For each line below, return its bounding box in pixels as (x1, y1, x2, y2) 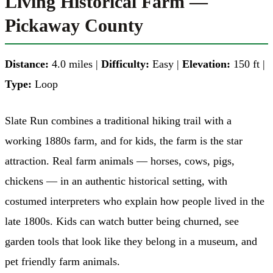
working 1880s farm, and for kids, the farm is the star (5, 134, 243, 147)
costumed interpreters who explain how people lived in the (5, 194, 264, 207)
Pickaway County (5, 15, 143, 35)
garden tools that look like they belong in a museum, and (5, 235, 257, 247)
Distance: (5, 57, 49, 70)
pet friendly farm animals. (5, 255, 120, 268)
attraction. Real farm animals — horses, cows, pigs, (5, 154, 235, 167)
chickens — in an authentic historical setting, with (5, 174, 227, 187)
